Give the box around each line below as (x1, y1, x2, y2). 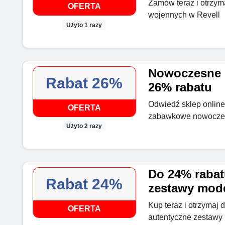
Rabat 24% (46, 175, 123, 192)
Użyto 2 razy (66, 122, 102, 130)
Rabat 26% (46, 74, 123, 91)
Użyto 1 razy (66, 21, 102, 29)
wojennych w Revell (148, 11, 220, 20)
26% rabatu (148, 80, 212, 94)
